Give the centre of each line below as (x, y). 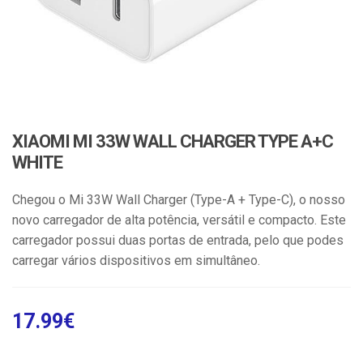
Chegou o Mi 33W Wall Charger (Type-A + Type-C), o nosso (179, 199)
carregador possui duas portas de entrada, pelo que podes (178, 240)
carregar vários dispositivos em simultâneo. (136, 260)
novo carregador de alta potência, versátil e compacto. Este (179, 220)
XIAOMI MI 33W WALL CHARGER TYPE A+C (173, 141)
